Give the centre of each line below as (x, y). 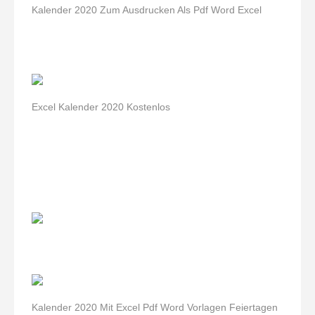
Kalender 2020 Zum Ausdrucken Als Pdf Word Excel (147, 10)
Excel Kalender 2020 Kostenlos (101, 107)
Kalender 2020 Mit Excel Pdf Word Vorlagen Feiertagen (155, 307)
